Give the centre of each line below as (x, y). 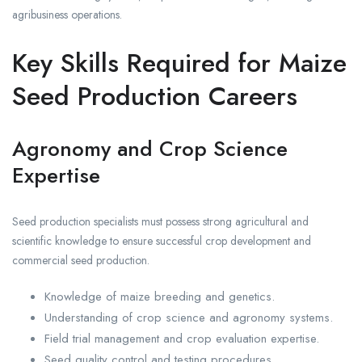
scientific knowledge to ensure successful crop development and (162, 241)
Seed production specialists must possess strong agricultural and (160, 222)
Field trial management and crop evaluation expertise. (182, 339)
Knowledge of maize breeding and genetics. (160, 297)
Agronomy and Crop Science (150, 149)
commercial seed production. (81, 261)
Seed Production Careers (155, 97)
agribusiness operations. (67, 15)
